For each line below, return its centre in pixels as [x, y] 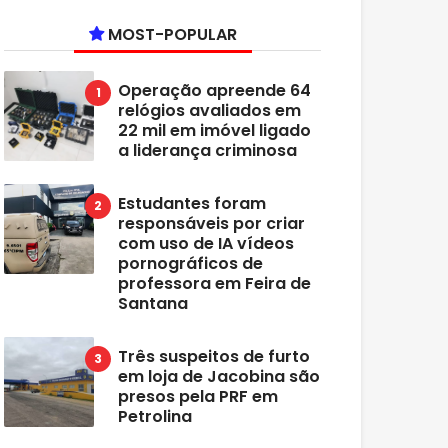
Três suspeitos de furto [214, 356]
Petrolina [155, 416]
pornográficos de [191, 263]
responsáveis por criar [212, 223]
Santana [153, 303]
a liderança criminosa [208, 150]
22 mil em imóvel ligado [215, 130]
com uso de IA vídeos [206, 243]
